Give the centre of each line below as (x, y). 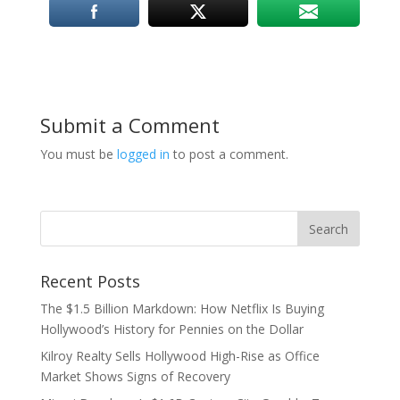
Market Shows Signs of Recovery (135, 376)
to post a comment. (229, 154)
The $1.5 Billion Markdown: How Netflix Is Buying (182, 308)
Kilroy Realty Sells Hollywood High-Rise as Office (179, 356)
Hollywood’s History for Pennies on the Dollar (171, 329)
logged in (143, 154)
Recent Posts (90, 281)
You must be (78, 154)
